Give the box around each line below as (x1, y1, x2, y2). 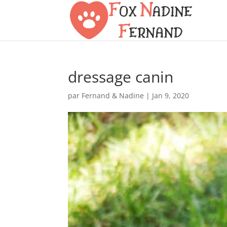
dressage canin (68, 66, 174, 87)
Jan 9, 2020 (152, 91, 190, 100)
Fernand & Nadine (82, 91, 144, 100)
